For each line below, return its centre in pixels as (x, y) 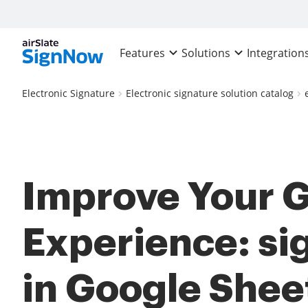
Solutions (206, 53)
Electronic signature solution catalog (210, 93)
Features (143, 53)
